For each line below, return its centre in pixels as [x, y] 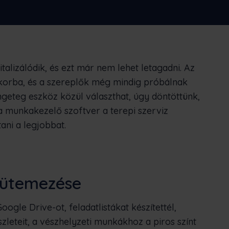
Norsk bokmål [117, 19]
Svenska [104, 44]
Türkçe [188, 44]
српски [188, 19]
